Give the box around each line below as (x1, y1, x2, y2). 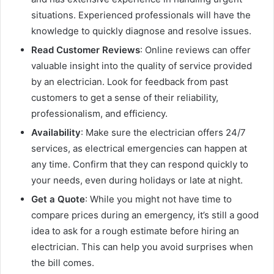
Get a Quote (31, 193, 85, 205)
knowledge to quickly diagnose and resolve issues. (31, 24, 251, 37)
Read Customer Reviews (31, 43, 140, 56)
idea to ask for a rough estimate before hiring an (31, 224, 239, 237)
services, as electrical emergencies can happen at (31, 142, 247, 154)
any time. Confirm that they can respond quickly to (31, 158, 248, 170)
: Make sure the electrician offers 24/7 (81, 126, 246, 138)
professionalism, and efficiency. (31, 107, 168, 119)
